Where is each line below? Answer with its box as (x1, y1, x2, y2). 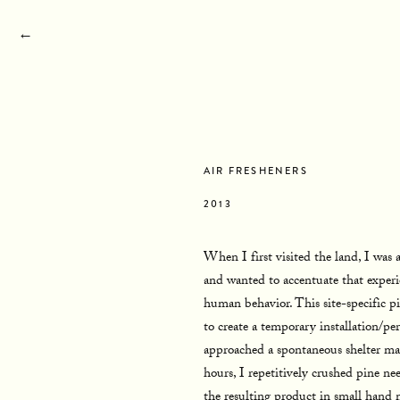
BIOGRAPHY (159, 28, 247, 45)
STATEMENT (45, 28, 129, 45)
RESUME (277, 28, 338, 45)
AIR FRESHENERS (204, 163, 308, 178)
